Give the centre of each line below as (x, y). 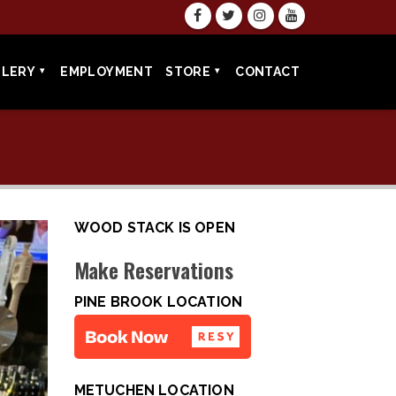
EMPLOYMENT (107, 72)
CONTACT (267, 72)
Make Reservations (154, 270)
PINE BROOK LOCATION (158, 302)
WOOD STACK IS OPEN (155, 228)
